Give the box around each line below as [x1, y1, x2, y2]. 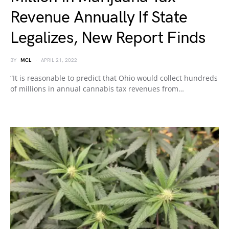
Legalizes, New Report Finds [10, 28, 205, 48]
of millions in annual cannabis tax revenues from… [10, 84, 184, 94]
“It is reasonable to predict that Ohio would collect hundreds [10, 73, 218, 83]
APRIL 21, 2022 [41, 57, 77, 63]
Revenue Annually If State [10, 8, 188, 28]
